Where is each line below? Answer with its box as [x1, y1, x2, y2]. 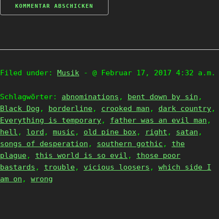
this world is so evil [35, 151, 128, 160]
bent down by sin [128, 92, 198, 101]
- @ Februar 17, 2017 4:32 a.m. [84, 68, 216, 77]
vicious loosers [84, 163, 150, 172]
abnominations [62, 92, 119, 101]
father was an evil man [110, 116, 207, 125]
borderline [48, 104, 92, 113]
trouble [44, 163, 75, 172]
